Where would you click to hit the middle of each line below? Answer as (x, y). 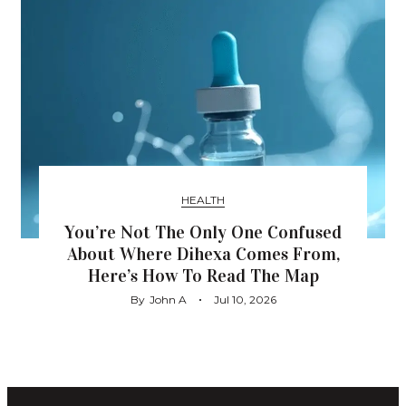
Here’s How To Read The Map (203, 275)
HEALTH (203, 199)
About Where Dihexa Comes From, (203, 253)
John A (168, 299)
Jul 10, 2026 (245, 299)
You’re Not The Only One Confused (203, 232)
